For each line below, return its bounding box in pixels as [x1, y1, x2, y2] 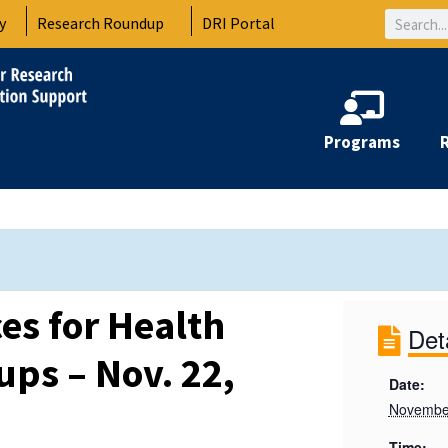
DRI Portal [202, 12, 276, 33]
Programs [324, 130, 400, 153]
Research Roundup [37, 12, 165, 33]
